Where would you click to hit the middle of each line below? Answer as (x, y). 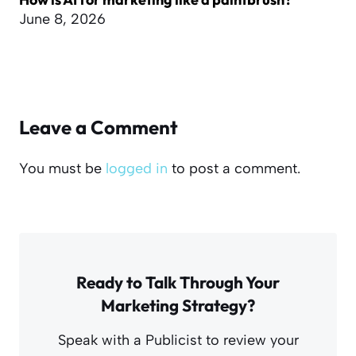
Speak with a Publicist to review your (178, 340)
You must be (62, 168)
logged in (137, 168)
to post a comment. (234, 168)
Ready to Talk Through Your (178, 282)
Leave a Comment (99, 127)
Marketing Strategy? (178, 305)
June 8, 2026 (62, 19)
